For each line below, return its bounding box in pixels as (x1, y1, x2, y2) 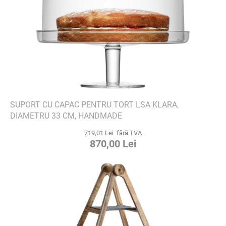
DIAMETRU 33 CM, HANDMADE (10, 110, 122, 121)
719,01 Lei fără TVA (84, 129, 142, 137)
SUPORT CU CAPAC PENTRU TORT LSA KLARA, (10, 99, 179, 109)
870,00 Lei (90, 137, 136, 150)
